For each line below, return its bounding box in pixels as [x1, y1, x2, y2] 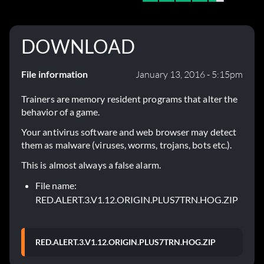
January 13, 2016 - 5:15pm [136, 68, 243, 81]
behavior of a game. [21, 106, 100, 118]
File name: [35, 180, 77, 192]
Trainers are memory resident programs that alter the [21, 93, 238, 105]
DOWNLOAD [21, 35, 135, 58]
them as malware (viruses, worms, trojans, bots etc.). [21, 139, 232, 151]
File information [21, 68, 88, 80]
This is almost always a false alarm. [21, 159, 161, 171]
